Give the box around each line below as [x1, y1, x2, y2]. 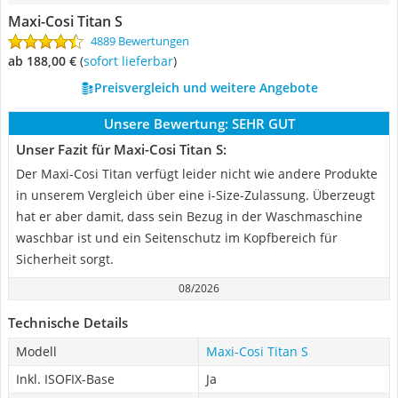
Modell [16, 343, 57, 360]
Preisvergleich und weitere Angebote [93, 79, 318, 96]
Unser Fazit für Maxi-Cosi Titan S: [16, 140, 227, 158]
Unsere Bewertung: [103, 115, 228, 132]
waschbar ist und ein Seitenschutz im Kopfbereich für [16, 229, 338, 246]
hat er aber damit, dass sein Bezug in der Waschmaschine [16, 208, 362, 225]
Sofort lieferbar [90, 52, 173, 69]
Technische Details [8, 314, 128, 331]
